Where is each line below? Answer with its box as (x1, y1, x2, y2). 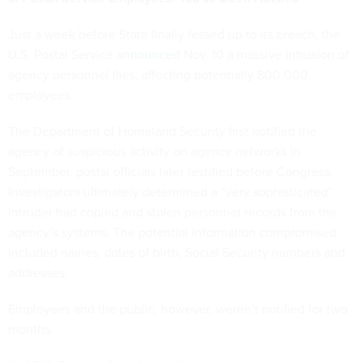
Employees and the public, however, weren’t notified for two (8, 299, 347, 318)
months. (8, 319, 53, 339)
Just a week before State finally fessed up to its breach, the (8, 24, 340, 44)
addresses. (8, 263, 68, 282)
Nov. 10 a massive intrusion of (183, 44, 349, 64)
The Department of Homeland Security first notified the (8, 121, 317, 141)
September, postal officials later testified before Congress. (8, 162, 333, 181)
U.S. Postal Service (8, 44, 116, 64)
